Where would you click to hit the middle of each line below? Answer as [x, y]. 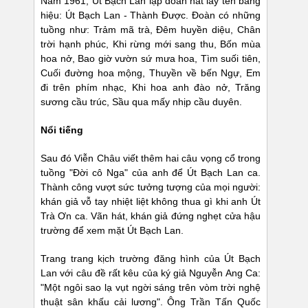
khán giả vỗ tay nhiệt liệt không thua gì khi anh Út [151, 202]
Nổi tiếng [62, 130]
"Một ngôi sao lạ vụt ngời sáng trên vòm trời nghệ [151, 288]
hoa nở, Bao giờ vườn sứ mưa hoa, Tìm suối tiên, [151, 59]
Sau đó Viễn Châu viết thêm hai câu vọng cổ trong [151, 158]
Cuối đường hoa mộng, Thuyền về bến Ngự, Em [151, 73]
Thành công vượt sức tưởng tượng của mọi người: [151, 187]
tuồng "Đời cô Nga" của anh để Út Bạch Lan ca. [151, 173]
